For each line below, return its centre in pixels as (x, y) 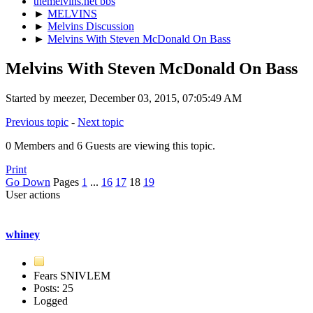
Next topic (101, 122)
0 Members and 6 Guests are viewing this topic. (110, 145)
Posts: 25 (53, 289)
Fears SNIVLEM (72, 276)
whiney (23, 234)
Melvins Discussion (91, 26)
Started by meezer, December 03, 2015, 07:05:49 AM (124, 98)
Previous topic (37, 122)
